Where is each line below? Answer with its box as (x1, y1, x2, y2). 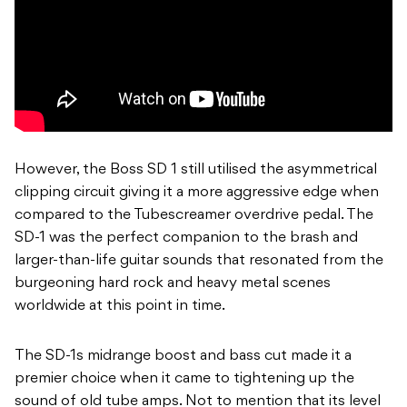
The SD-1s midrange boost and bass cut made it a (15, 349, 352, 364)
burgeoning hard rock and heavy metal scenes (15, 276, 331, 292)
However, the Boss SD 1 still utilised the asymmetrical (15, 163, 377, 178)
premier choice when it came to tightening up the (15, 372, 354, 387)
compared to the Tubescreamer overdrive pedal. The (15, 208, 373, 223)
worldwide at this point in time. (15, 299, 225, 314)
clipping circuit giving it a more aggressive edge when (15, 185, 379, 201)
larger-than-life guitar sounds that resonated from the (15, 253, 383, 269)
